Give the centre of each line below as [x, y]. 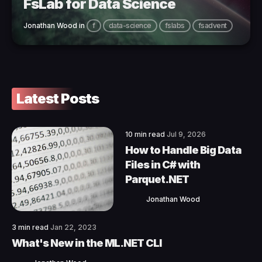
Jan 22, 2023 [73, 227]
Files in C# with [163, 165]
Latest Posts [58, 98]
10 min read [146, 135]
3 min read [31, 227]
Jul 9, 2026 [186, 135]
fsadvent [212, 25]
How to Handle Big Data [183, 150]
